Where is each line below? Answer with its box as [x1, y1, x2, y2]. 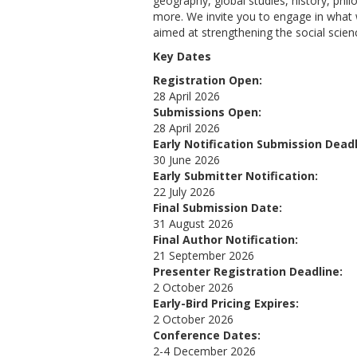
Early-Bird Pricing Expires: [153, 296, 299, 311]
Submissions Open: [153, 104, 261, 120]
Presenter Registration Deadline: [153, 264, 343, 279]
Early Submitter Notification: [153, 168, 318, 183]
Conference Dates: [153, 328, 261, 343]
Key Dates [153, 49, 211, 64]
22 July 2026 [153, 184, 215, 199]
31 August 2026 [153, 216, 233, 231]
